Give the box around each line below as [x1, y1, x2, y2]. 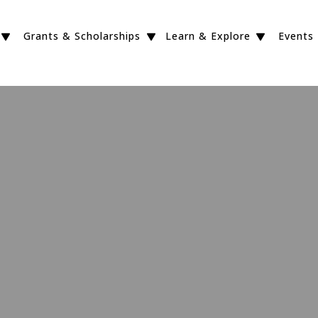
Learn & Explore [165, 29, 251, 43]
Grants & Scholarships [23, 29, 141, 43]
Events [278, 29, 314, 43]
